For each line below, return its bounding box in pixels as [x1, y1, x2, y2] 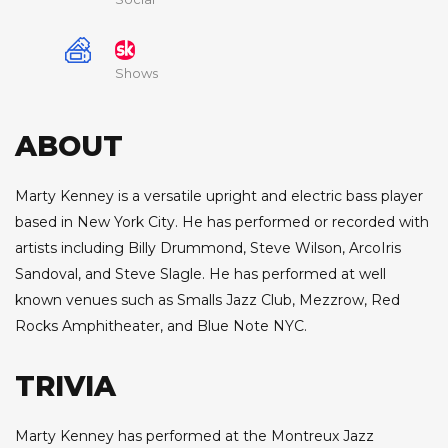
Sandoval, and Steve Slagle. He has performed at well [15, 265, 386, 284]
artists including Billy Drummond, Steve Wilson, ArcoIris [15, 239, 401, 258]
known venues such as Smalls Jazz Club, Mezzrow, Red [15, 291, 400, 310]
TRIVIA [15, 369, 116, 404]
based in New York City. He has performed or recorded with [15, 213, 429, 232]
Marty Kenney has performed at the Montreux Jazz [15, 427, 374, 446]
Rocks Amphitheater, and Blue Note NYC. [15, 317, 307, 336]
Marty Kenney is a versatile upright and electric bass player [15, 187, 423, 206]
